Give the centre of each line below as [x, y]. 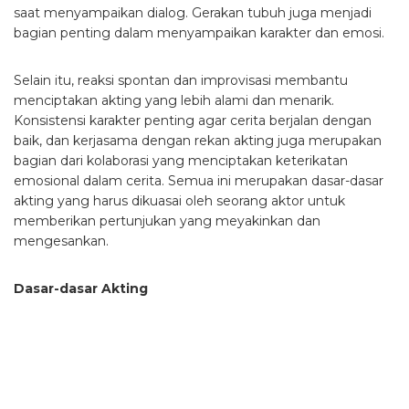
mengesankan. [61, 241]
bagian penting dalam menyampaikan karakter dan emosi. [199, 33]
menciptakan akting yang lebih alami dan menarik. [174, 101]
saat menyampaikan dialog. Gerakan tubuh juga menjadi [193, 13]
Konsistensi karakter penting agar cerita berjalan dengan [193, 121]
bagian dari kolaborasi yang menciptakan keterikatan [181, 161]
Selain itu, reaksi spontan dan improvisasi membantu [181, 81]
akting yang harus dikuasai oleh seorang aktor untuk [179, 201]
